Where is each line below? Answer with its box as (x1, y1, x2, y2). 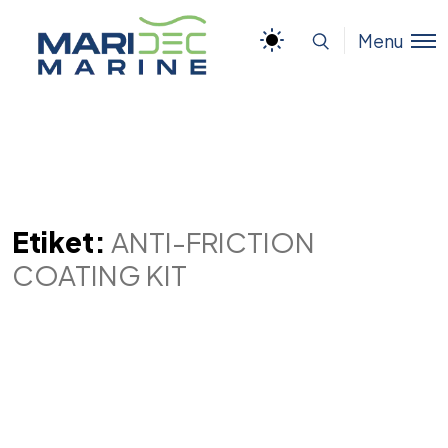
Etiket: (12, 223, 111, 259)
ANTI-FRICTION (111, 223, 315, 259)
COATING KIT (12, 256, 187, 292)
